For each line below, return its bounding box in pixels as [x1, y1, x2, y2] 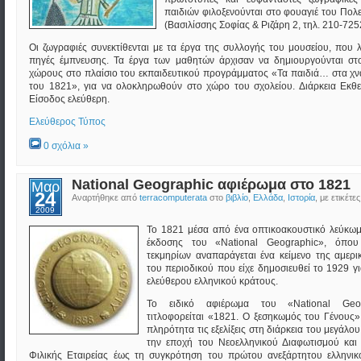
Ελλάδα [252, 192, 283, 202]
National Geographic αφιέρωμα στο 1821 [71, 176, 351, 193]
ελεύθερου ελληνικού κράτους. [147, 275, 278, 287]
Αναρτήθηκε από [71, 192, 139, 202]
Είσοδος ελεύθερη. [29, 93, 110, 105]
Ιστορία [287, 192, 315, 202]
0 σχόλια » [44, 139, 89, 151]
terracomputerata [139, 192, 207, 202]
